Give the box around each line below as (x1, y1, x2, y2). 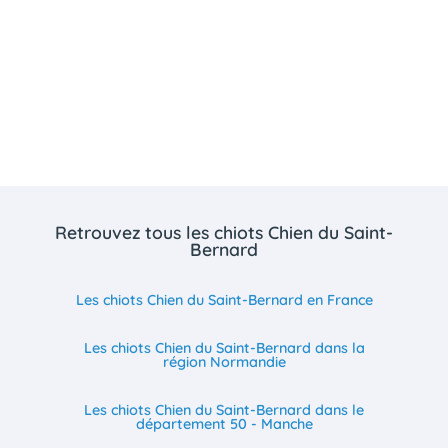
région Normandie (162, 353, 286, 372)
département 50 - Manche (135, 415, 313, 434)
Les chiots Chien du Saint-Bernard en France (75, 291, 373, 310)
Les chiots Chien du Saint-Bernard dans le (84, 401, 364, 420)
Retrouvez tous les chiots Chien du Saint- (55, 220, 393, 243)
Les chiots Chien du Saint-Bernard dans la (83, 339, 365, 358)
